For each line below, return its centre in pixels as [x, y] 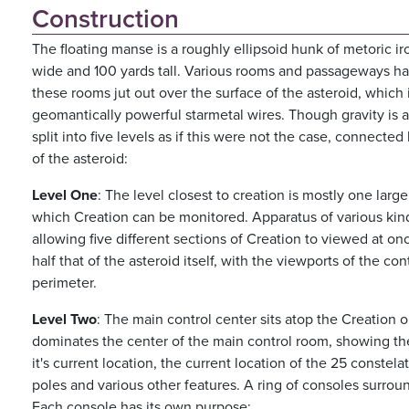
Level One [65, 194]
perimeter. [64, 282]
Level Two [64, 319]
